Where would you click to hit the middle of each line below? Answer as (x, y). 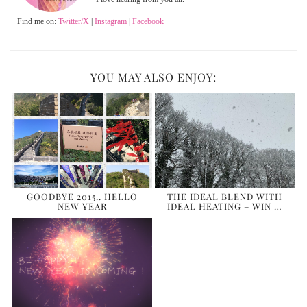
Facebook (148, 22)
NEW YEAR (82, 206)
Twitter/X (74, 22)
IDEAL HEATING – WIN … (225, 206)
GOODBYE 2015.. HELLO (82, 196)
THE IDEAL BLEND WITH (225, 196)
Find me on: (38, 22)
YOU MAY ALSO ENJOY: (153, 77)
